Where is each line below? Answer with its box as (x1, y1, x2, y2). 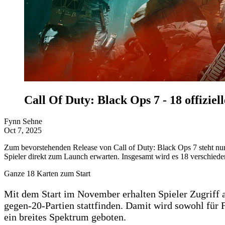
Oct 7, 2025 (4, 126, 42, 135)
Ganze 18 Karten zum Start (4, 169, 90, 178)
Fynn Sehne (4, 117, 42, 126)
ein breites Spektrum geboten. (4, 211, 126, 222)
